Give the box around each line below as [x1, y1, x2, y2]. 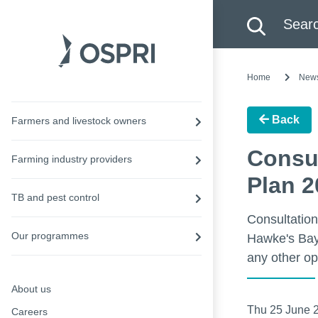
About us [11, 283, 51, 295]
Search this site [235, 4, 312, 16]
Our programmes [11, 229, 89, 241]
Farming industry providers [11, 153, 132, 165]
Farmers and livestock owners [11, 114, 146, 126]
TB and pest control [11, 191, 99, 203]
